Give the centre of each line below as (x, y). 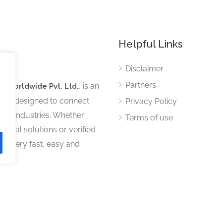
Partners (141, 85)
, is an (89, 86)
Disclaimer (144, 69)
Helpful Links (151, 44)
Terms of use (149, 118)
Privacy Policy (151, 101)
